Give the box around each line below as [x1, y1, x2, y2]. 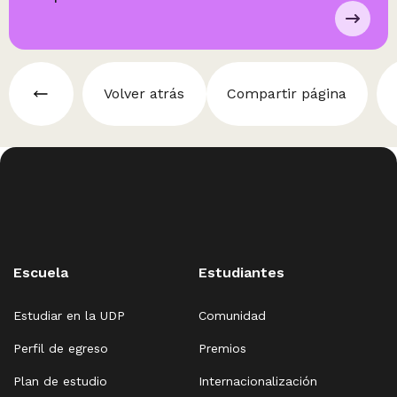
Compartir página [227, 85, 347, 102]
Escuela [13, 264, 68, 281]
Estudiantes [198, 264, 284, 281]
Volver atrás [104, 85, 185, 102]
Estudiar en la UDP [13, 308, 125, 323]
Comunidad [198, 308, 266, 323]
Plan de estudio [13, 374, 107, 388]
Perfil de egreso [13, 341, 108, 355]
